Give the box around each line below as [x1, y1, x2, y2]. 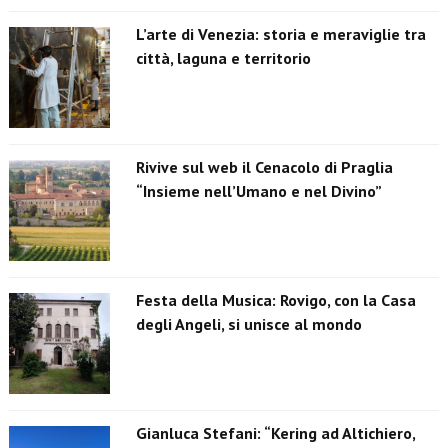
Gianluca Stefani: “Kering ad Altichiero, [135, 423, 415, 444]
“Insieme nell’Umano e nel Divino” [135, 181, 382, 202]
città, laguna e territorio [135, 48, 311, 69]
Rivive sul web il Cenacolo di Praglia [135, 157, 393, 178]
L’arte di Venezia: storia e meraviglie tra [135, 24, 426, 45]
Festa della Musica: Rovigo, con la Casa [135, 290, 416, 311]
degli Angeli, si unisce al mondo [135, 314, 362, 335]
